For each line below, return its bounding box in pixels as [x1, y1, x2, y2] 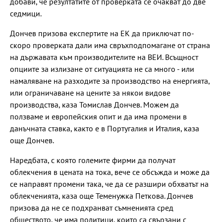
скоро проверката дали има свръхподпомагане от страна [10, 40, 210, 51]
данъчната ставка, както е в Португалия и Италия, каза [10, 123, 199, 134]
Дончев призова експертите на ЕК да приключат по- [10, 28, 194, 39]
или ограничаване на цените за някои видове [10, 88, 170, 98]
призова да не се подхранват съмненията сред [10, 203, 173, 213]
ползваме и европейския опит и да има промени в [10, 111, 187, 122]
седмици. [10, 8, 42, 19]
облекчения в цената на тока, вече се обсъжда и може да [10, 167, 210, 177]
